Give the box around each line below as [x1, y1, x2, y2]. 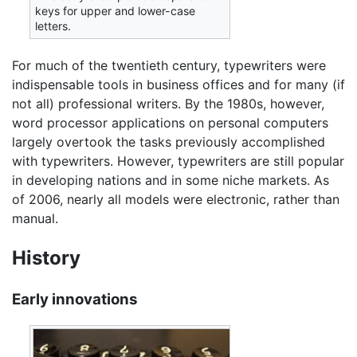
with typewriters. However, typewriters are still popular [12, 152, 344, 169]
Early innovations [12, 289, 138, 308]
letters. [35, 19, 72, 33]
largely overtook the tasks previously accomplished [12, 133, 325, 150]
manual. [12, 210, 58, 226]
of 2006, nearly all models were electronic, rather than [12, 190, 339, 207]
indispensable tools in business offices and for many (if [12, 76, 345, 92]
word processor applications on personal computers [12, 114, 328, 131]
